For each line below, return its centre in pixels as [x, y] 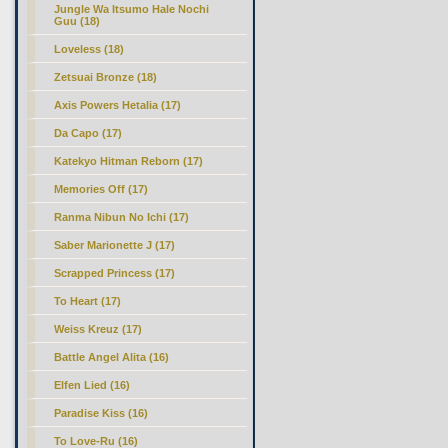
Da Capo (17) [88, 133]
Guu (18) [77, 21]
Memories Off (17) [101, 189]
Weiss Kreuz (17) [98, 329]
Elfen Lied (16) [92, 385]
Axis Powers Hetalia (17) [118, 105]
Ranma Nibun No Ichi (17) [122, 217]
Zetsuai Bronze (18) [106, 77]
